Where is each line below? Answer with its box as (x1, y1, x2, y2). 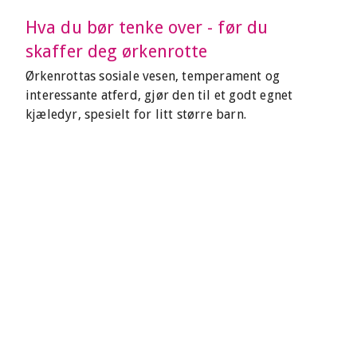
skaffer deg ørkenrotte (25, 41, 208, 61)
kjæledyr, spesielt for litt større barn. (25, 107, 246, 122)
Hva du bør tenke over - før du (25, 18, 269, 37)
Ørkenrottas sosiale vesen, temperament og (25, 69, 280, 84)
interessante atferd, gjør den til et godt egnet (25, 88, 293, 103)
